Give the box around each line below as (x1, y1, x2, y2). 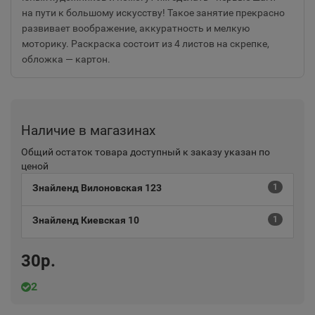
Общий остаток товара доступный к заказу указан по (21, 146, 270, 157)
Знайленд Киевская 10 (32, 214, 139, 226)
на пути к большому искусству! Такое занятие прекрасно (22, 7, 285, 18)
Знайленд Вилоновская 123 (32, 182, 162, 193)
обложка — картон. (22, 53, 110, 65)
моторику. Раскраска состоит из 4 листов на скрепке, (22, 38, 269, 49)
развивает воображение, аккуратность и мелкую (22, 22, 250, 34)
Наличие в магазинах (21, 122, 155, 139)
